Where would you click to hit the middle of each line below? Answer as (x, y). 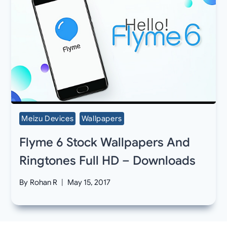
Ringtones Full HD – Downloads (108, 160)
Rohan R (43, 183)
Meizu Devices (48, 118)
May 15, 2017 (89, 183)
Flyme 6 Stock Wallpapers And (105, 142)
